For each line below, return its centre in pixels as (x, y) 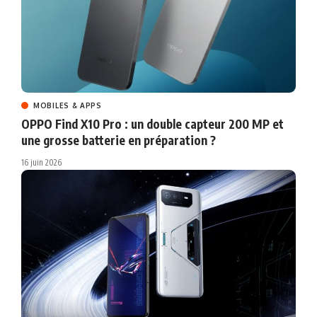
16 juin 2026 (41, 162)
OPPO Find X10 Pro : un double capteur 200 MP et (152, 123)
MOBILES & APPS (68, 105)
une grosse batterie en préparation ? (119, 140)
